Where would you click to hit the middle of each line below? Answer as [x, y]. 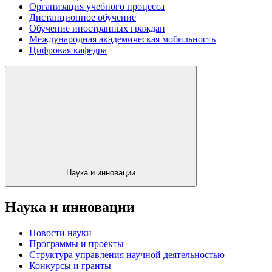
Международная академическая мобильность [122, 39]
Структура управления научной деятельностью [127, 255]
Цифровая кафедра [68, 50]
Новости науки [60, 233]
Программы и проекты [76, 244]
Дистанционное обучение [83, 17]
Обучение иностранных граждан [97, 28]
